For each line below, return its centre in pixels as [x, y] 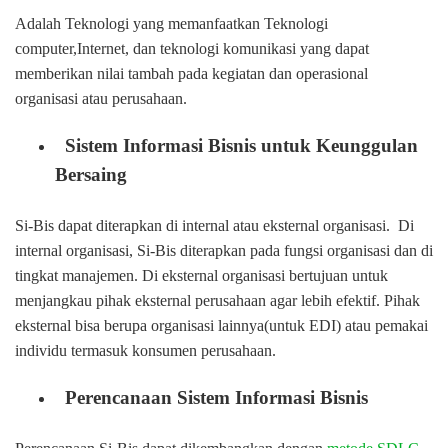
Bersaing [91, 175]
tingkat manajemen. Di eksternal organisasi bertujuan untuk [201, 276]
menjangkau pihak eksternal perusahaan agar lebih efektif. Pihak [217, 301]
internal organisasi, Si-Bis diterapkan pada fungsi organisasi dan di [224, 251]
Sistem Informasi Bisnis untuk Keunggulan [239, 146]
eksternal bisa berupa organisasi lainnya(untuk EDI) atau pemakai [221, 326]
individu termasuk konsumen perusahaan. [145, 351]
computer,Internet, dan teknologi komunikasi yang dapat [192, 49]
